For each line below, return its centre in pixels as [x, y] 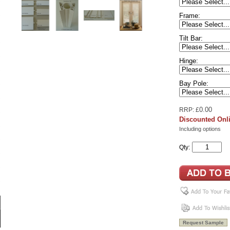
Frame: [190, 16]
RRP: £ [189, 110]
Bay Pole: [194, 83]
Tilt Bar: [191, 38]
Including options [200, 129]
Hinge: [189, 61]
